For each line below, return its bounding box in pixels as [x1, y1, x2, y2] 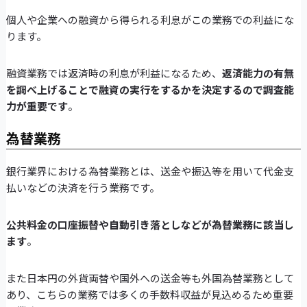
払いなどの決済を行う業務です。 [5, 180, 160, 195]
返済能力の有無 [221, 65, 294, 80]
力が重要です [5, 98, 68, 113]
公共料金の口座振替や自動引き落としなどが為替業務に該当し [5, 217, 294, 232]
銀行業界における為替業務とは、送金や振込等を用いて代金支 [5, 163, 294, 178]
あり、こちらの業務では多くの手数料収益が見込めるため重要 [5, 286, 293, 302]
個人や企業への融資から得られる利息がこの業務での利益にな [5, 12, 294, 27]
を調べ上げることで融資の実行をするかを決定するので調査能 [5, 82, 294, 97]
